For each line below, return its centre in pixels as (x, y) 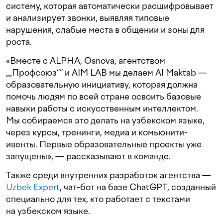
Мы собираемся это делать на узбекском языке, (105, 120)
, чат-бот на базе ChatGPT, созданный (138, 187)
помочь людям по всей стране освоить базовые (104, 97)
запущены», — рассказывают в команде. (88, 156)
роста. (19, 42)
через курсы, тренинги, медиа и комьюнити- (97, 132)
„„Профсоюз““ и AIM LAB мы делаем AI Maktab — (107, 73)
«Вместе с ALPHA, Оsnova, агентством (86, 61)
